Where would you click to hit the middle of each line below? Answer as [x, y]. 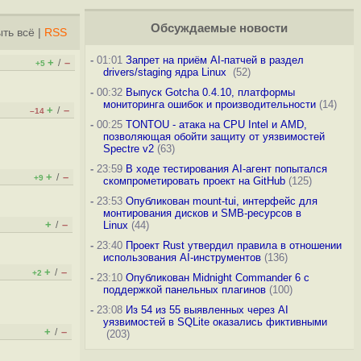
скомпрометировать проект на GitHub [194, 181]
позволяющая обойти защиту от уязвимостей [214, 137]
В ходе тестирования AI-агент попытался [226, 169]
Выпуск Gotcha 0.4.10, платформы [210, 92]
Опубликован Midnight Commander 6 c [217, 278]
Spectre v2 [128, 149]
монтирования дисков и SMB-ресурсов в [202, 213]
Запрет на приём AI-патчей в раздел [214, 60]
